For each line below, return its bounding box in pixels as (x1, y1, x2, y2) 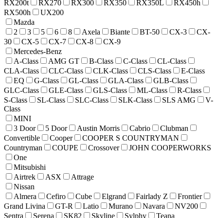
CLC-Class (49, 67, 83, 75)
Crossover (88, 144, 119, 152)
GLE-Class (49, 86, 83, 95)
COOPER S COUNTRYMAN (82, 134, 179, 143)
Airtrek (14, 173, 36, 182)
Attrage (71, 173, 94, 182)
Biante (110, 28, 130, 36)
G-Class (34, 76, 59, 85)
